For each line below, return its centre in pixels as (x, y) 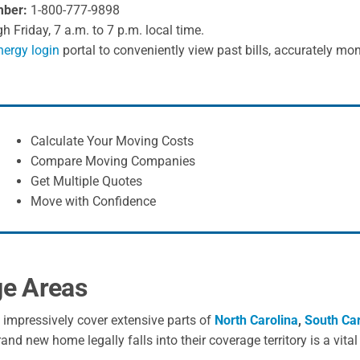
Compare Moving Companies (113, 162)
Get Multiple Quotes (87, 182)
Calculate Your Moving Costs (112, 141)
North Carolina (256, 321)
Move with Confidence (94, 202)
